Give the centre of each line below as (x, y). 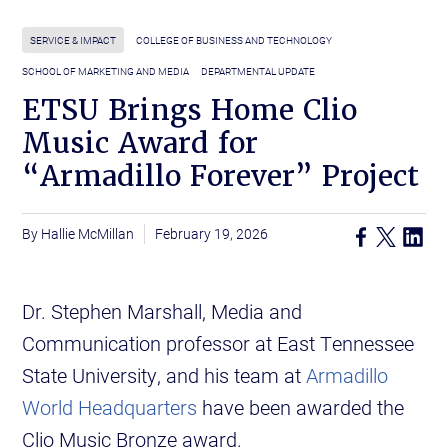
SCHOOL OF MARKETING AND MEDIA (106, 71)
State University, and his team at (164, 375)
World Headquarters (110, 407)
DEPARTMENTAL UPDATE (258, 71)
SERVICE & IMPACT (73, 40)
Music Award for (140, 143)
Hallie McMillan (88, 234)
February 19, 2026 (212, 234)
